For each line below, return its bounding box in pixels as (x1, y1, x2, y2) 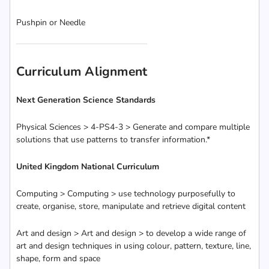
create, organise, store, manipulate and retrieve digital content (16, 201, 246, 212)
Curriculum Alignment (16, 63, 148, 80)
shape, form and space (16, 253, 100, 264)
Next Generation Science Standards (16, 94, 156, 106)
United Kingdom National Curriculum (16, 161, 159, 172)
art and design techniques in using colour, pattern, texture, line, (16, 240, 251, 252)
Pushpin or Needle (16, 17, 85, 28)
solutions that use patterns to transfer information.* (16, 134, 210, 145)
